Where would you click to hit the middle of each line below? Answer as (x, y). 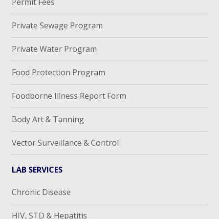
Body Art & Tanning (48, 120)
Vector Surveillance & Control (66, 143)
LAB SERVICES (37, 170)
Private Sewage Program (57, 26)
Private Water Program (55, 49)
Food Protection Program (59, 73)
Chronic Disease (42, 192)
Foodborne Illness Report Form (69, 96)
